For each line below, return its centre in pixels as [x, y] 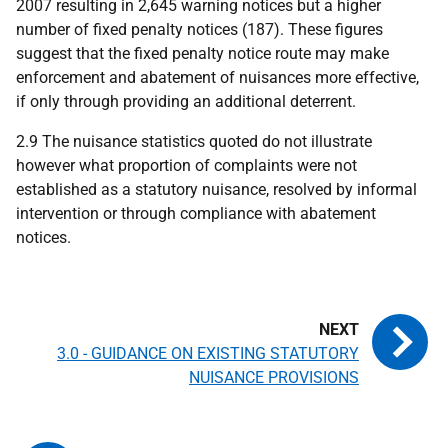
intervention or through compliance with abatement [196, 213]
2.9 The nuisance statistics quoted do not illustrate [194, 141]
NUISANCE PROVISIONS [274, 377]
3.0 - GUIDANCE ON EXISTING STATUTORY [208, 353]
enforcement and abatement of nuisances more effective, [217, 77]
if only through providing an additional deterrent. [186, 101]
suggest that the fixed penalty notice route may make [202, 53]
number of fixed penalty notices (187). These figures [199, 29]
